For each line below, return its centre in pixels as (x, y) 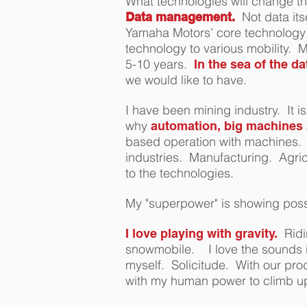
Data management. (182, 17)
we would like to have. (191, 80)
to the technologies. (181, 173)
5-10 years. (160, 64)
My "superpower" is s (183, 203)
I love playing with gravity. (203, 233)
